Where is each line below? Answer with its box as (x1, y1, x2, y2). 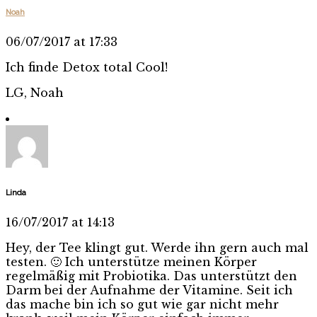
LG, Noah (6, 85, 64, 100)
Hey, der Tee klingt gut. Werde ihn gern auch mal (6, 240, 309, 255)
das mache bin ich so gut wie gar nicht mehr (6, 296, 279, 311)
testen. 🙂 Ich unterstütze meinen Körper (6, 254, 257, 269)
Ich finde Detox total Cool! (6, 59, 168, 74)
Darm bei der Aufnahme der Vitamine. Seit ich (6, 282, 293, 297)
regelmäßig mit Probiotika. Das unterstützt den (6, 268, 297, 283)
